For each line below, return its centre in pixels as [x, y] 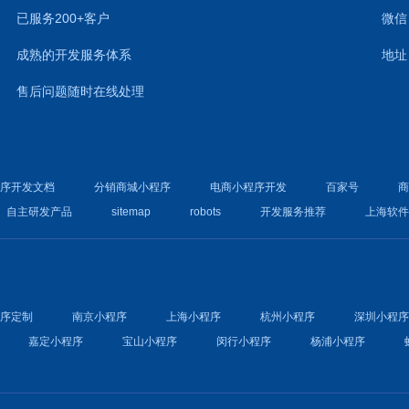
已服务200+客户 [63, 18]
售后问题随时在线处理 [81, 91]
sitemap [131, 212]
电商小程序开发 [249, 187]
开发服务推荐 [294, 212]
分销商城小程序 [133, 187]
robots [206, 212]
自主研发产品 [40, 212]
